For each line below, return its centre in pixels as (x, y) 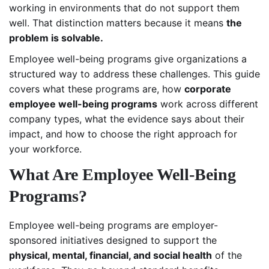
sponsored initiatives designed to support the (113, 240)
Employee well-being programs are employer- (113, 225)
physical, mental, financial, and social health (110, 255)
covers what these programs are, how (97, 89)
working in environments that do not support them (124, 8)
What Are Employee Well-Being (122, 174)
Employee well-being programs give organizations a (128, 59)
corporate (208, 89)
